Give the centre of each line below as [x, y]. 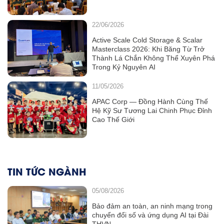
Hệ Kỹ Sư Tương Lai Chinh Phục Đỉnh [152, 110]
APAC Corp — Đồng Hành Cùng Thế [150, 101]
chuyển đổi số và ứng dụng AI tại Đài [150, 215]
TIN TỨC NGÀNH [47, 171]
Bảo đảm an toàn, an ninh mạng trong [152, 206]
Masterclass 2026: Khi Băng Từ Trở [148, 49]
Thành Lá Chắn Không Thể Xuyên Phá [153, 58]
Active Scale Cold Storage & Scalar [147, 40]
